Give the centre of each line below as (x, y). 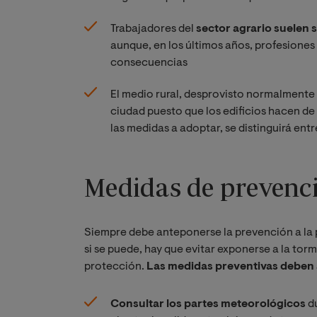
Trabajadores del (153, 29)
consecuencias (149, 63)
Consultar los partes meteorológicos (208, 305)
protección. (115, 267)
